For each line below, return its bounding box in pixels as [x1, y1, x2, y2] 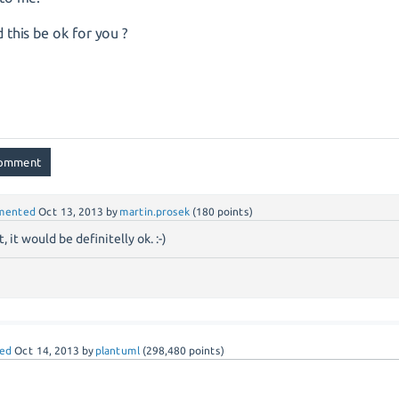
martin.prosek [119, 206, 191, 217]
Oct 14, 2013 [14, 345, 80, 356]
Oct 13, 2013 [38, 206, 104, 217]
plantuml [95, 345, 141, 356]
